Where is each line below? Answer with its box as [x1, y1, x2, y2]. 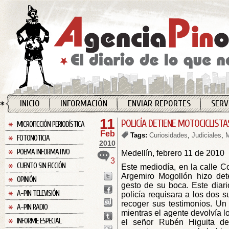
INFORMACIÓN [60, 98, 107, 109]
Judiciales [192, 131, 221, 139]
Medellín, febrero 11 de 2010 [121, 149, 224, 157]
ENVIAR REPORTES [128, 98, 191, 109]
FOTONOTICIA [17, 134, 50, 143]
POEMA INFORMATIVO [17, 148, 70, 156]
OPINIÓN [17, 175, 36, 184]
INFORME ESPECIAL [17, 217, 61, 225]
